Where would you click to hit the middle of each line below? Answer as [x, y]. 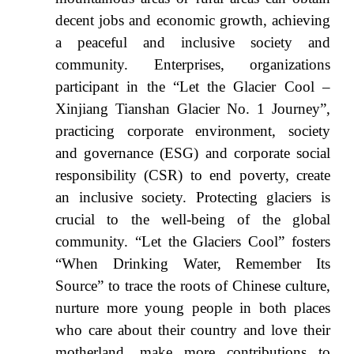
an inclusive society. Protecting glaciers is [193, 198]
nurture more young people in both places [193, 308]
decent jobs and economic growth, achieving [193, 21]
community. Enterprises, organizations [193, 65]
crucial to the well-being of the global [193, 220]
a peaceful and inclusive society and [193, 43]
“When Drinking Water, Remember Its [193, 264]
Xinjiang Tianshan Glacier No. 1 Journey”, [193, 109]
